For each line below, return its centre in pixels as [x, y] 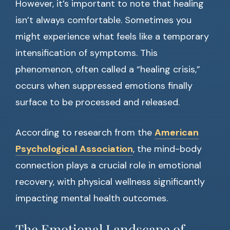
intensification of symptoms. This [87, 53]
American [177, 133]
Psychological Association [74, 149]
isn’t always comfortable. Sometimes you [103, 20]
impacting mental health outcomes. [92, 198]
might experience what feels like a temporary [112, 37]
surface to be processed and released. [98, 102]
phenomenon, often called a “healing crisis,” [108, 70]
